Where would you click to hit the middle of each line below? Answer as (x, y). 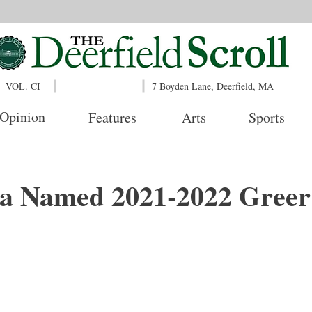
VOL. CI (23, 86)
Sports (267, 117)
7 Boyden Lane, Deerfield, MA (213, 86)
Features (112, 117)
